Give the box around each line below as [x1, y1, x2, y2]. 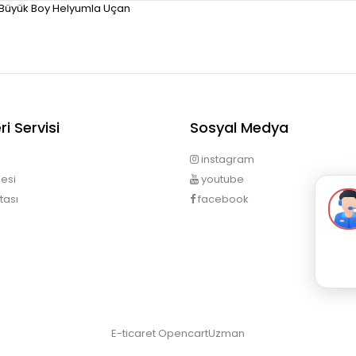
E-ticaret [111, 326, 158, 341]
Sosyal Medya [190, 118, 288, 137]
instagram [199, 152, 254, 167]
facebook [195, 192, 249, 207]
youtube [199, 172, 244, 187]
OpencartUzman [158, 326, 245, 341]
